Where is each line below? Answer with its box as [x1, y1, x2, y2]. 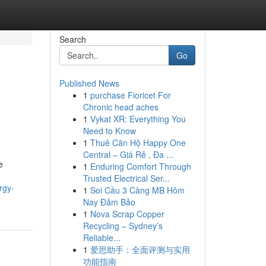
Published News [59, 77, 119, 89]
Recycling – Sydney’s [83, 220, 163, 232]
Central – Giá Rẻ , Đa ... [83, 148, 173, 160]
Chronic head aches [83, 101, 159, 113]
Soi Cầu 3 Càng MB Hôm [90, 184, 185, 196]
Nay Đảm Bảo [83, 196, 135, 208]
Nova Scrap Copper [90, 208, 164, 220]
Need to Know [83, 125, 136, 137]
